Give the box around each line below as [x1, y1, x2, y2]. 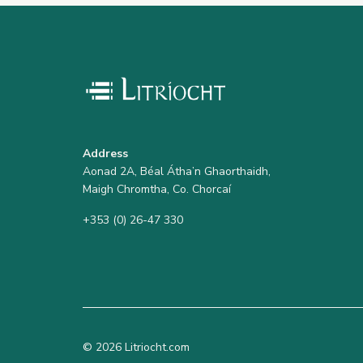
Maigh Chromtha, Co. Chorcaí [83, 181, 231, 198]
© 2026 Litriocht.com [83, 340, 190, 356]
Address [83, 146, 128, 162]
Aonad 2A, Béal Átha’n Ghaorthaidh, [83, 164, 271, 180]
